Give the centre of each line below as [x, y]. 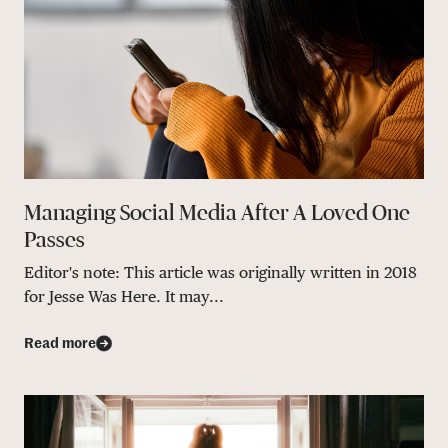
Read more [60, 343]
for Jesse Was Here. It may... [124, 296]
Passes [54, 239]
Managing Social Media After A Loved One [217, 212]
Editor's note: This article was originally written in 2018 [220, 272]
